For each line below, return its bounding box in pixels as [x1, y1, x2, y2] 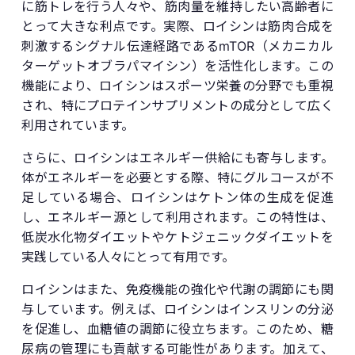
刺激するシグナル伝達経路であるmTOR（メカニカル [21, 37, 334, 54]
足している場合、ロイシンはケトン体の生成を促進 [21, 189, 334, 205]
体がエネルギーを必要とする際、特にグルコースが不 [21, 169, 334, 185]
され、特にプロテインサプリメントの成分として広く [21, 97, 334, 113]
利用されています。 [21, 116, 135, 133]
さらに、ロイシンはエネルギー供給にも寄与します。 [21, 149, 334, 166]
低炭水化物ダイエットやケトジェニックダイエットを [21, 228, 334, 245]
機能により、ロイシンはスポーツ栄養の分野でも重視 [21, 77, 334, 94]
